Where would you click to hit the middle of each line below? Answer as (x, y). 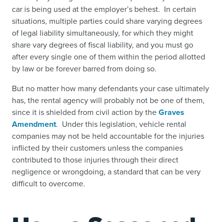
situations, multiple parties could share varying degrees (107, 21)
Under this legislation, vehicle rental (124, 124)
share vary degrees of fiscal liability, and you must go (103, 45)
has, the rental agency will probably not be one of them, (108, 100)
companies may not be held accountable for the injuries (108, 136)
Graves (171, 112)
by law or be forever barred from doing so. (84, 69)
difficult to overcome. (49, 184)
